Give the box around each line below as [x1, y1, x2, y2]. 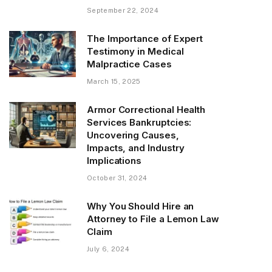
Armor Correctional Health [87, 103, 206, 115]
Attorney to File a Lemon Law [87, 212, 219, 225]
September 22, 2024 [87, 6, 158, 14]
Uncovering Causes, [87, 129, 179, 141]
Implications [87, 154, 142, 166]
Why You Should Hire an [87, 200, 194, 212]
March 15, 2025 [87, 77, 141, 85]
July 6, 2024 [87, 245, 129, 253]
